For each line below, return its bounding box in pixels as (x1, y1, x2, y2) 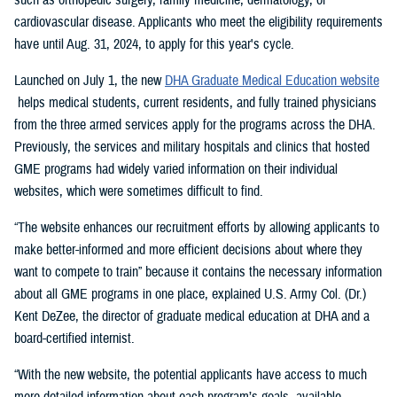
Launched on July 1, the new (14, 71, 165, 90)
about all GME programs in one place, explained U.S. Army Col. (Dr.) (14, 284, 366, 303)
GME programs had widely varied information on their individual (14, 160, 338, 178)
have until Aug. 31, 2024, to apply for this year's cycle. (14, 35, 294, 53)
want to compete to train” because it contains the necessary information (14, 262, 382, 281)
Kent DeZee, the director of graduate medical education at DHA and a (14, 307, 370, 325)
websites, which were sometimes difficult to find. (14, 182, 263, 200)
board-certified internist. (14, 329, 135, 347)
